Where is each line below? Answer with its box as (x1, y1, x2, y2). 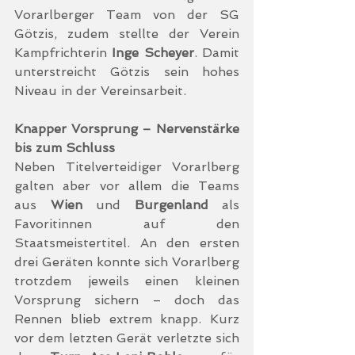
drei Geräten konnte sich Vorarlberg (14, 254, 239, 269)
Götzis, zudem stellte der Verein (14, 26, 239, 41)
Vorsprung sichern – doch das (14, 292, 239, 307)
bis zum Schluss (14, 140, 115, 155)
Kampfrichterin (14, 45, 113, 60)
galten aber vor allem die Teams (14, 178, 239, 193)
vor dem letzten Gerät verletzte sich (14, 330, 239, 345)
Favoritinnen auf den (14, 216, 239, 231)
